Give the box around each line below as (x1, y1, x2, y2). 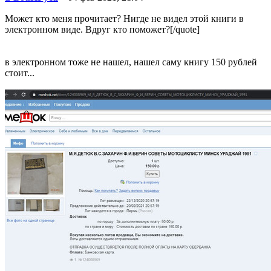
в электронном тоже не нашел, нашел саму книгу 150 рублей (5, 56, 257, 67)
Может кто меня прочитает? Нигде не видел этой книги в (5, 13, 244, 24)
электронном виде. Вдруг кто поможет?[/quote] (5, 24, 200, 34)
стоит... (5, 67, 34, 78)
